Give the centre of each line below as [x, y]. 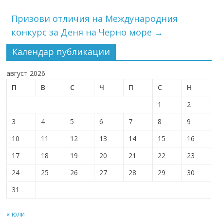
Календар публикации [61, 52]
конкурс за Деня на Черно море [83, 32]
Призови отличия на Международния [95, 19]
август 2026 [26, 73]
